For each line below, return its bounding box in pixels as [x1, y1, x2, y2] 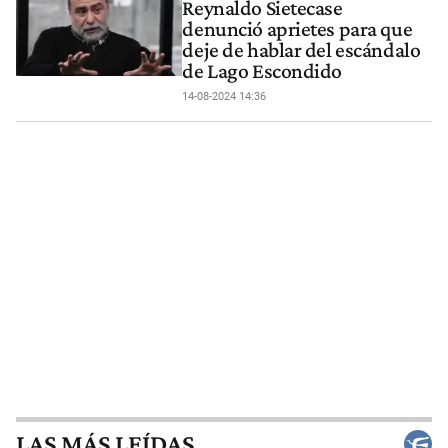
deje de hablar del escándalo [182, 38, 421, 63]
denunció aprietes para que [182, 17, 413, 42]
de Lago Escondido [182, 59, 343, 84]
